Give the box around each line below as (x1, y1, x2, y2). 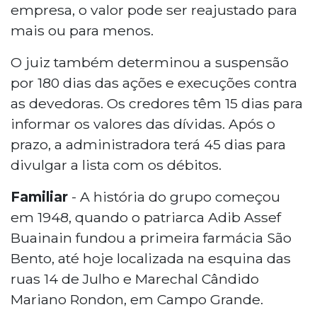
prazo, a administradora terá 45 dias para (11, 135, 286, 153)
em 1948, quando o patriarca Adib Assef (11, 208, 281, 226)
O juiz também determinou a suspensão (11, 53, 289, 71)
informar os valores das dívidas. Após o (11, 115, 275, 132)
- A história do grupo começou (68, 188, 280, 205)
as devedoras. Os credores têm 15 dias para (11, 94, 303, 112)
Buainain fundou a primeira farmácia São (11, 229, 292, 246)
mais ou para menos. (11, 21, 154, 39)
